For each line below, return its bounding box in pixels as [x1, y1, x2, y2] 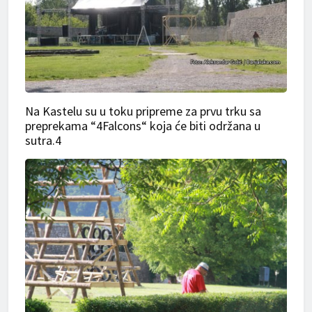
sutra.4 [25, 132, 61, 149]
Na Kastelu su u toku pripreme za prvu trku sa [25, 103, 261, 120]
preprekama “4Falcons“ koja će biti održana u [25, 118, 260, 134]
